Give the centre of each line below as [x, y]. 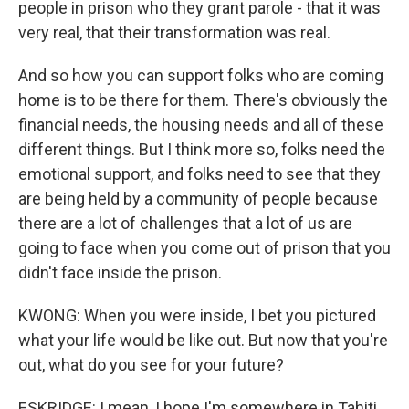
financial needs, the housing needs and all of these [201, 125]
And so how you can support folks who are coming [201, 75]
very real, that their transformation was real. [174, 32]
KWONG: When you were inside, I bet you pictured [197, 315]
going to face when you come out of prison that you [204, 248]
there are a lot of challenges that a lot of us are [185, 223]
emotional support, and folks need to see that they [199, 174]
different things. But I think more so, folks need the [202, 149]
